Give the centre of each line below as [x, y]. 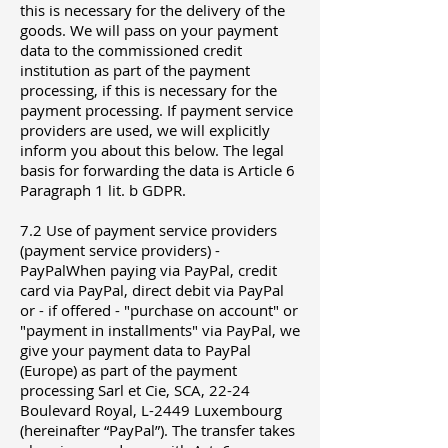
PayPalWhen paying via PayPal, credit [148, 270]
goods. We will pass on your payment [149, 30]
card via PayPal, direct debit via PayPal [152, 290]
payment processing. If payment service [156, 110]
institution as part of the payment [135, 70]
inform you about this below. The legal [152, 150]
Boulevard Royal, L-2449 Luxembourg [151, 410]
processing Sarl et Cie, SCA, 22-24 [135, 390]
